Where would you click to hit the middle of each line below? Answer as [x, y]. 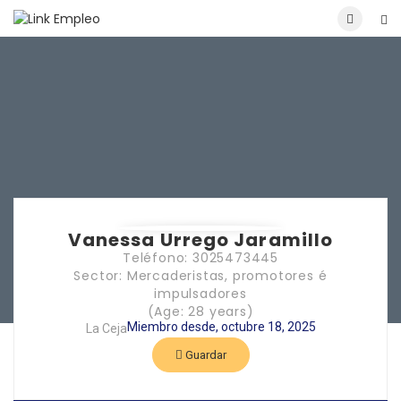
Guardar [204, 355]
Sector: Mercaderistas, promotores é [200, 276]
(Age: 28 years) [200, 312]
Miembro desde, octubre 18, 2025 [221, 327]
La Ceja [106, 329]
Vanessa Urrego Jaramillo [200, 240]
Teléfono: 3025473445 [200, 258]
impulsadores [200, 294]
